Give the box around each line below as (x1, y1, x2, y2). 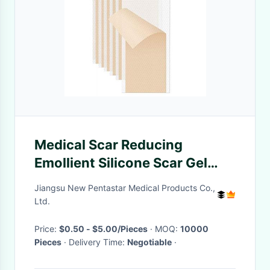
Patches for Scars (34, 173, 149, 189)
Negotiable (127, 237, 172, 247)
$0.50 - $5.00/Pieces (59, 224, 148, 234)
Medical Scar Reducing (34, 137, 183, 152)
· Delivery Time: (69, 237, 127, 247)
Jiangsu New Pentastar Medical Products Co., (34, 183, 215, 193)
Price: (34, 224, 59, 234)
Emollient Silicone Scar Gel (34, 155, 207, 171)
